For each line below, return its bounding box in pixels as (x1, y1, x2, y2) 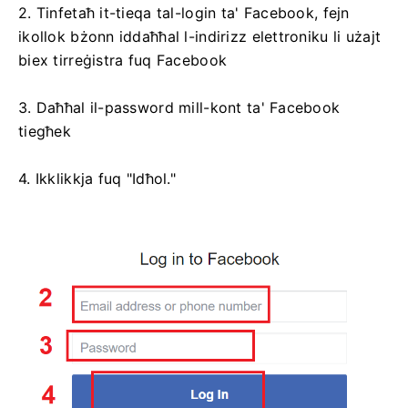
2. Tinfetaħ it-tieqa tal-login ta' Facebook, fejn (18, 3, 350, 22)
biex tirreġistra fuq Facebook (18, 50, 228, 69)
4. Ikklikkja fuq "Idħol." (18, 168, 176, 188)
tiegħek (18, 121, 71, 140)
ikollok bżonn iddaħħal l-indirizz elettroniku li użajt (18, 26, 382, 46)
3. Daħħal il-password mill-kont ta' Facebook (18, 97, 341, 117)
